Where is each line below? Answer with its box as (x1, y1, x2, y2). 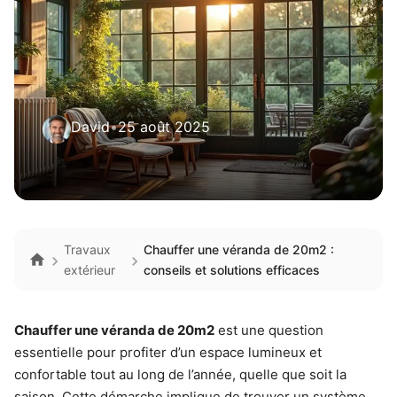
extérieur (64, 262, 115, 277)
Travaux (64, 242, 111, 257)
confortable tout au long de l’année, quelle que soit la (14, 366, 346, 383)
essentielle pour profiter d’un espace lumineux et (14, 344, 322, 361)
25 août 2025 (118, 118, 210, 136)
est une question (214, 322, 323, 339)
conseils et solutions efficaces (143, 262, 320, 277)
